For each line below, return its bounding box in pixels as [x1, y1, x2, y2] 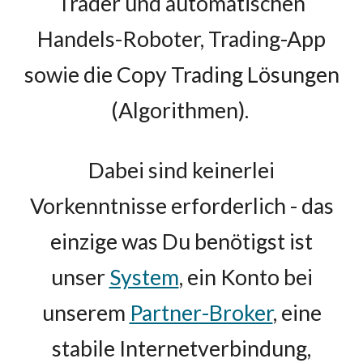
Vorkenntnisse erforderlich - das [29, 193, 334, 219]
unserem [41, 300, 130, 326]
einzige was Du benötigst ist [50, 228, 313, 254]
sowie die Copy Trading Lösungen [23, 62, 340, 88]
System [109, 264, 179, 290]
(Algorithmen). [110, 97, 253, 123]
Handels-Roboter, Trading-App [37, 26, 326, 52]
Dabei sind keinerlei [88, 157, 275, 183]
